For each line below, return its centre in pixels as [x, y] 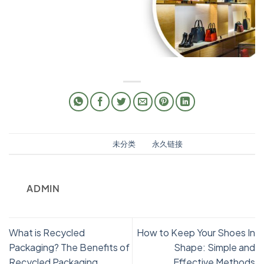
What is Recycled [47, 232]
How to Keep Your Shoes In [196, 232]
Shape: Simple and [214, 247]
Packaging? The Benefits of [69, 247]
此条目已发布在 [85, 143]
